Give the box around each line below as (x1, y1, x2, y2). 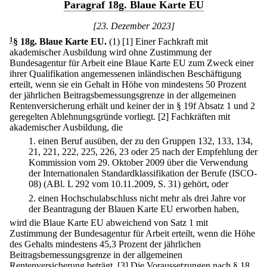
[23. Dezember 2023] (92, 21, 175, 31)
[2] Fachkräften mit (158, 111, 230, 122)
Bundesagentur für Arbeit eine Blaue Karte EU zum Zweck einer (10, 58, 254, 68)
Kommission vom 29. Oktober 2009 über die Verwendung (29, 157, 248, 168)
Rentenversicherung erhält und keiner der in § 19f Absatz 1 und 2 (10, 101, 255, 111)
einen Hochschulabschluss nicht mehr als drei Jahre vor (38, 193, 246, 203)
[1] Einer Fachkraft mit (122, 36, 208, 46)
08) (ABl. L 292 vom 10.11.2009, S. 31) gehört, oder (29, 179, 228, 190)
